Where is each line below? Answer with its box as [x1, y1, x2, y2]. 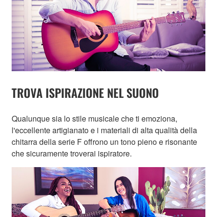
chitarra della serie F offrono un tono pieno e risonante [12, 136, 197, 147]
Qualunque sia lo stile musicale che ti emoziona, [12, 112, 177, 124]
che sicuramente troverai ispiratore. [12, 147, 132, 159]
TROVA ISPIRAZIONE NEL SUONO [12, 83, 159, 101]
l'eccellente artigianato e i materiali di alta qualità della [12, 124, 197, 136]
